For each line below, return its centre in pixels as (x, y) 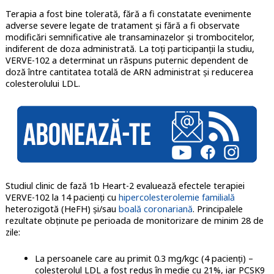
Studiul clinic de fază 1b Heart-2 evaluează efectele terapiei (125, 186)
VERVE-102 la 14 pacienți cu (62, 198)
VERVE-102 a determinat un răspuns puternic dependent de (127, 61)
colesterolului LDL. (44, 84)
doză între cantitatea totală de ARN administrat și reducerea (129, 72)
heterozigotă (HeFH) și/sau (62, 209)
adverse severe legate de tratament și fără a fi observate (122, 26)
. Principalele (217, 209)
